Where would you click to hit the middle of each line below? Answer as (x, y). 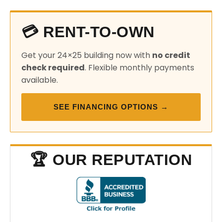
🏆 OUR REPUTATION (111, 160)
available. (40, 80)
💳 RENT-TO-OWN (88, 32)
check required (53, 68)
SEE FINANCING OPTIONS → (111, 107)
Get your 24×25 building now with (87, 55)
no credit (171, 55)
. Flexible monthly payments (139, 68)
